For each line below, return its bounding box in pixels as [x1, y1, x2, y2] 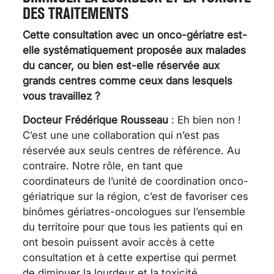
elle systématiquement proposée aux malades [23, 43, 246, 56]
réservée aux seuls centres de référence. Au [23, 144, 240, 157]
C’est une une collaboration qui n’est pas [23, 128, 220, 141]
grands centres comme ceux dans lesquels [23, 74, 232, 87]
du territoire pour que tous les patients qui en [23, 220, 243, 233]
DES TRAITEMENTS [23, 3, 128, 23]
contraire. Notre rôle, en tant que [23, 159, 183, 172]
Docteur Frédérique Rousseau [23, 113, 168, 126]
